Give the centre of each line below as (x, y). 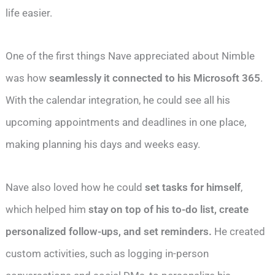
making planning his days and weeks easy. (104, 145)
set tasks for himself (193, 188)
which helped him (47, 210)
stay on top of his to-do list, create (169, 210)
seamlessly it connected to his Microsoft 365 (155, 78)
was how (28, 78)
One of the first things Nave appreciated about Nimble (130, 56)
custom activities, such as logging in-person (107, 254)
